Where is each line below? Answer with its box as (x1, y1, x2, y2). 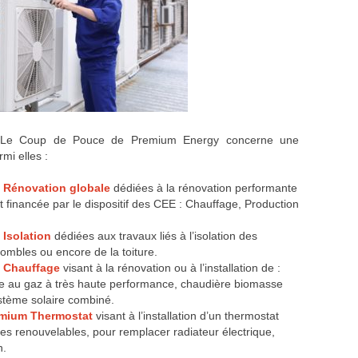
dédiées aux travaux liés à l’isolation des (51, 229, 257, 243)
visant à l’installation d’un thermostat (93, 309, 279, 323)
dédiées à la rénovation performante (113, 181, 297, 195)
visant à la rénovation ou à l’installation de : (63, 261, 280, 275)
